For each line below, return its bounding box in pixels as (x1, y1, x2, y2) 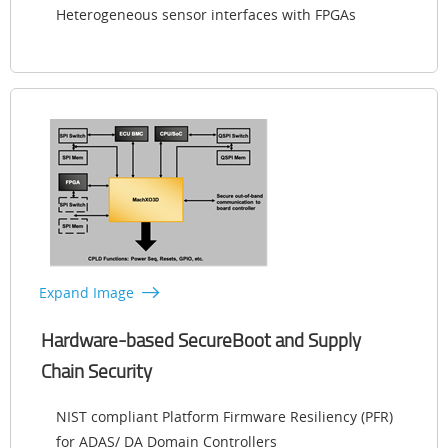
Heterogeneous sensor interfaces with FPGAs (56, 4, 356, 24)
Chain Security (41, 357, 152, 384)
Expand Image (39, 282, 134, 302)
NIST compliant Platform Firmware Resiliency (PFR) (56, 406, 393, 426)
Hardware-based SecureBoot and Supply (41, 326, 361, 353)
